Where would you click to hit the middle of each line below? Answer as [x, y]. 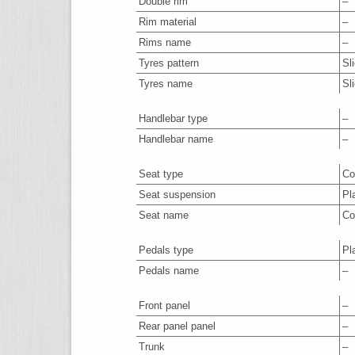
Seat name [164, 215]
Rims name [165, 42]
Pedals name [169, 271]
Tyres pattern [169, 63]
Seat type [161, 174]
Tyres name [166, 84]
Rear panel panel [177, 326]
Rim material [168, 22]
